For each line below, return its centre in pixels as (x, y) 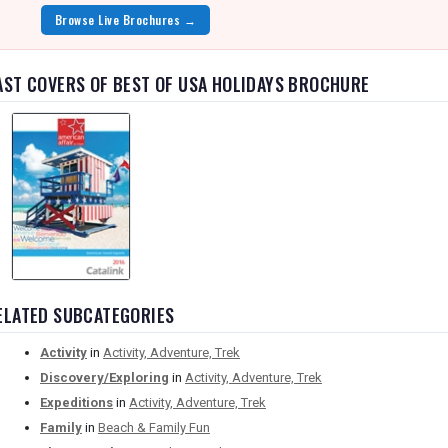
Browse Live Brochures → (126, 19)
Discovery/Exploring (104, 378)
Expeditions (76, 403)
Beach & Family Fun (154, 428)
